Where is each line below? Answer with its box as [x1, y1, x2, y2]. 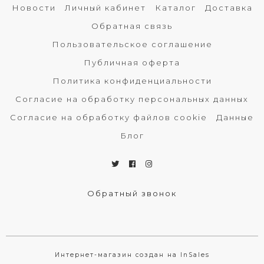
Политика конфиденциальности [52, 76, 212, 85]
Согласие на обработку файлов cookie [10, 113, 207, 122]
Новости [11, 3, 56, 12]
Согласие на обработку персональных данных [15, 94, 249, 104]
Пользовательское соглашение [51, 39, 213, 49]
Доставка [204, 3, 253, 12]
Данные [216, 113, 254, 122]
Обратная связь [91, 21, 173, 31]
